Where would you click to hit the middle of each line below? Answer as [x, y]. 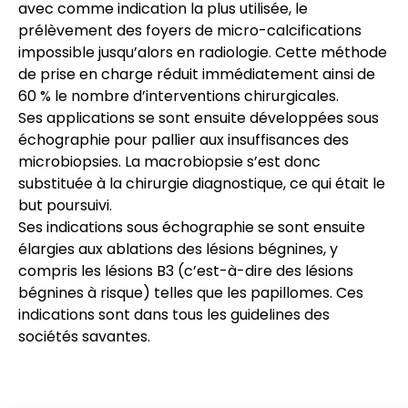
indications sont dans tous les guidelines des [174, 315]
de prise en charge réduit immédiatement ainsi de [197, 74]
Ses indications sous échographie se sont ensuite [192, 227]
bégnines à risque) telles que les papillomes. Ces [191, 293]
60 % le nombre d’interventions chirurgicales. [178, 96]
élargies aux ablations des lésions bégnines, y [178, 249]
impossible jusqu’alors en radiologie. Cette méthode [203, 52]
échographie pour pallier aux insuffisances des [184, 140]
